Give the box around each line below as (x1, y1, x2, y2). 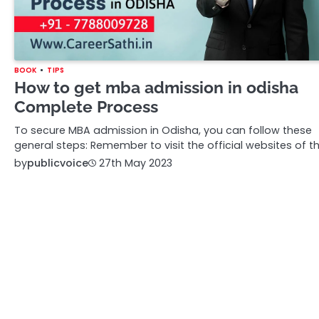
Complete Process (14, 96, 158, 116)
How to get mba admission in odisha (14, 77, 298, 97)
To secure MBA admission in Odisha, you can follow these (14, 122, 312, 137)
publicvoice (27, 155, 88, 170)
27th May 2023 (99, 156, 172, 171)
